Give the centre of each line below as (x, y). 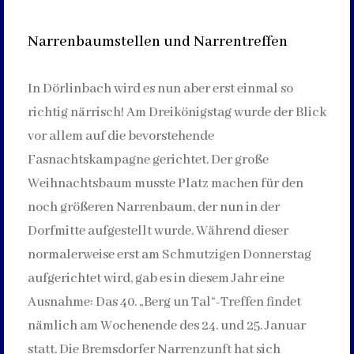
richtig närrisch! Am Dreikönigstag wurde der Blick (177, 112)
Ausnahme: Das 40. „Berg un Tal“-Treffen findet (164, 302)
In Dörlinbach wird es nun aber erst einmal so (160, 88)
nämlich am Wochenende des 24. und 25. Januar (166, 326)
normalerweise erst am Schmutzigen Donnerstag (169, 254)
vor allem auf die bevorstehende (121, 136)
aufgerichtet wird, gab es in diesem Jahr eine (156, 278)
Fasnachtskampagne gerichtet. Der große (148, 160)
